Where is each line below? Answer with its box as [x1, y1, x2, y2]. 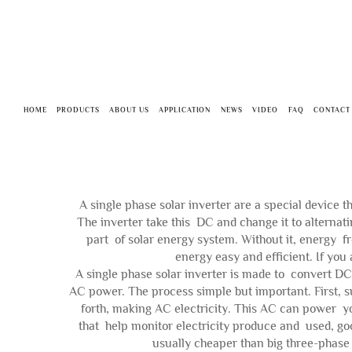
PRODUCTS [57, 106, 100, 114]
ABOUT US [109, 106, 149, 114]
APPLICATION [159, 106, 211, 114]
